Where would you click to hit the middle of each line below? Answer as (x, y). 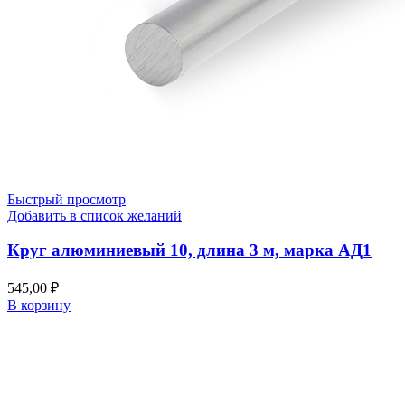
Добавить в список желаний (94, 215)
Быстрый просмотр (66, 199)
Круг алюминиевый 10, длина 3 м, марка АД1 (189, 250)
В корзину (39, 306)
